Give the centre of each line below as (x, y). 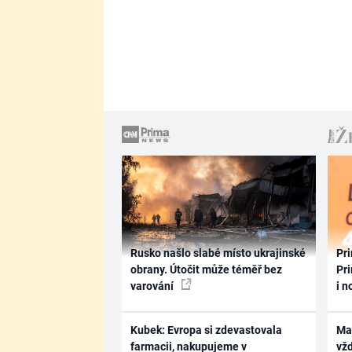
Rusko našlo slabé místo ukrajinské (218, 253)
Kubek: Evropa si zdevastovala (206, 330)
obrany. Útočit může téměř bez (206, 270)
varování (153, 286)
